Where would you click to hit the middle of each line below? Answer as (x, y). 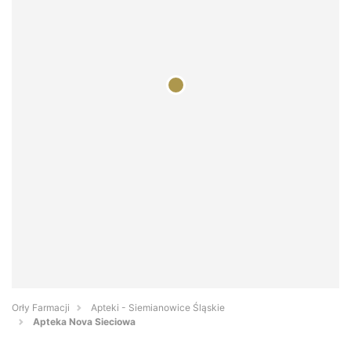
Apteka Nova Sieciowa (84, 322)
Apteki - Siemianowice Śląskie (158, 308)
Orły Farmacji (41, 308)
